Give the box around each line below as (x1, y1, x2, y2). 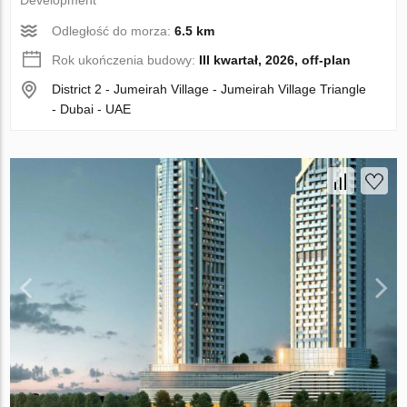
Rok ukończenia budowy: (52, 52, 200, 67)
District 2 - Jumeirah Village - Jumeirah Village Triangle (52, 81, 367, 96)
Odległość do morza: (52, 23, 175, 38)
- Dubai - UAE (52, 101, 132, 116)
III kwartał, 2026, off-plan (199, 52, 352, 67)
